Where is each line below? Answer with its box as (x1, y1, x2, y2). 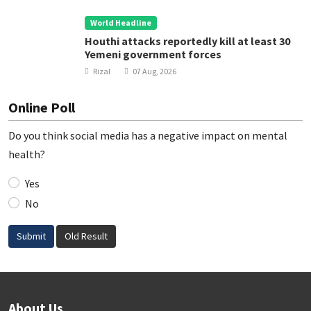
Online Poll (8, 99, 75, 116)
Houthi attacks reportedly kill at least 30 (85, 34, 290, 48)
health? (8, 147, 45, 161)
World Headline (90, 17, 151, 28)
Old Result (65, 230, 108, 242)
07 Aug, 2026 (133, 66, 176, 76)
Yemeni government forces (85, 47, 221, 61)
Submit (17, 230, 46, 242)
